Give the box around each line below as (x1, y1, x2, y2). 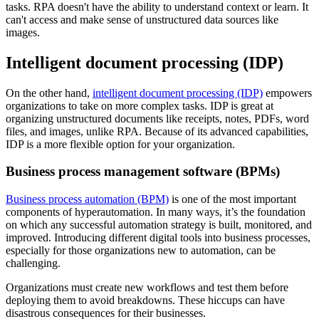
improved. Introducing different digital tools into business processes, (6, 231, 310, 244)
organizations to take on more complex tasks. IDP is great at (6, 99, 273, 112)
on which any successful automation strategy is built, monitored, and (6, 218, 312, 231)
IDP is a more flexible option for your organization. (6, 137, 235, 150)
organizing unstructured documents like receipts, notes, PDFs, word (6, 112, 309, 125)
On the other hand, (6, 86, 93, 99)
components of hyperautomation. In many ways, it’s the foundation (6, 205, 305, 218)
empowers (263, 86, 312, 99)
